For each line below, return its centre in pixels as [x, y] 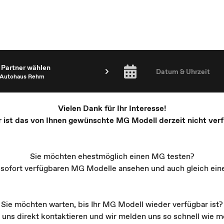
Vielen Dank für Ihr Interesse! [112, 108]
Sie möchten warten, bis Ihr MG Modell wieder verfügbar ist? [112, 204]
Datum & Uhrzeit [183, 71]
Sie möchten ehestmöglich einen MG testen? [112, 156]
